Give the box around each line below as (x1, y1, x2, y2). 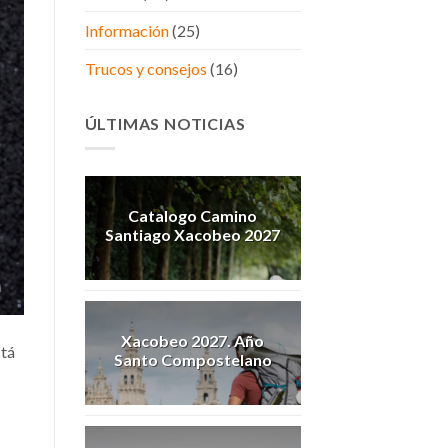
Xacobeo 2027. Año (121, 330, 264, 350)
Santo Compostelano (113, 349, 272, 369)
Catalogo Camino (128, 205, 257, 225)
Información (84, 21, 169, 41)
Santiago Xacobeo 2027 (105, 224, 280, 244)
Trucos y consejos (84, 59, 207, 79)
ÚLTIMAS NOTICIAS (84, 114, 246, 134)
